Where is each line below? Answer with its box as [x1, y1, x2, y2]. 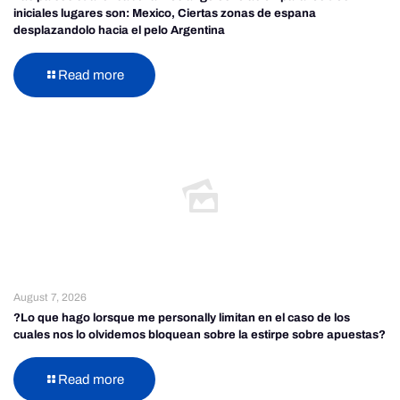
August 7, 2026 [13, 291, 87, 304]
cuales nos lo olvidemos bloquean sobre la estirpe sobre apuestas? [13, 329, 386, 341]
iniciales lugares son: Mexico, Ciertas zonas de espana [13, 7, 316, 20]
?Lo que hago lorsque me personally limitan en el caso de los [13, 312, 350, 324]
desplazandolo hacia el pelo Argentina [13, 24, 225, 37]
